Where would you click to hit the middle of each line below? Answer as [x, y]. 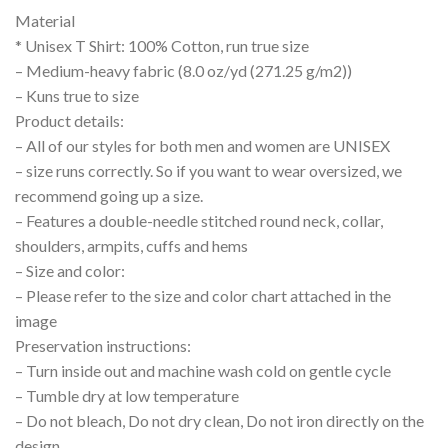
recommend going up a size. [109, 196]
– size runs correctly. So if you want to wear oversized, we [208, 171]
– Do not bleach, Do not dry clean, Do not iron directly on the [219, 421]
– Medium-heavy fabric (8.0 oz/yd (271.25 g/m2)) [183, 71]
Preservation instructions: [103, 346]
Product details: [69, 121]
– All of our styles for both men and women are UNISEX [202, 146]
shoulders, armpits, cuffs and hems [131, 246]
